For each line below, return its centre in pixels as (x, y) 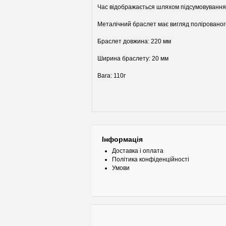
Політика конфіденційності (151, 159)
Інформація (122, 139)
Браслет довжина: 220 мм (135, 41)
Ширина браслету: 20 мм (134, 59)
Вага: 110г (111, 76)
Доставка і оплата (138, 151)
